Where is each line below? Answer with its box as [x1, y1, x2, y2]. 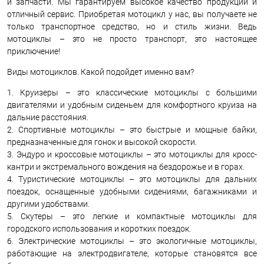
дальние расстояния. [7, 113, 88, 122]
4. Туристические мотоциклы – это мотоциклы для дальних [7, 174, 257, 184]
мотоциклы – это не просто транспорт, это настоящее [7, 34, 257, 44]
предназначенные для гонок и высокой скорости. [7, 137, 197, 147]
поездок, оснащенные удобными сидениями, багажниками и [7, 187, 257, 196]
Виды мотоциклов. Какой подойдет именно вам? [7, 67, 194, 77]
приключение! [7, 47, 60, 56]
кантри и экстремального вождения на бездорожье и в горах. [7, 162, 245, 171]
